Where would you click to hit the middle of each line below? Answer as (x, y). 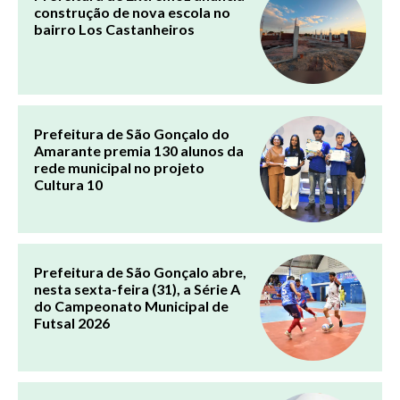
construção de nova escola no (132, 12)
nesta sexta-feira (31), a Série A (137, 288)
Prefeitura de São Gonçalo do (132, 133)
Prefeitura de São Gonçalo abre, (140, 271)
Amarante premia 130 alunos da (139, 150)
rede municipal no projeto (119, 167)
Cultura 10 (68, 184)
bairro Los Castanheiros (114, 29)
